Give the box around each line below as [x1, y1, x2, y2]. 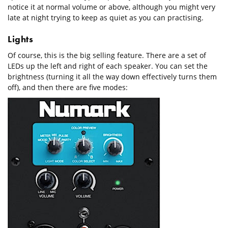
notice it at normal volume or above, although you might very [8, 2, 215, 12]
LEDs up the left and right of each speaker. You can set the [8, 61, 208, 71]
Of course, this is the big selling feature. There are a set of [8, 50, 206, 61]
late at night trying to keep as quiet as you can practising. [8, 13, 204, 23]
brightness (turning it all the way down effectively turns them [8, 72, 217, 82]
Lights [8, 33, 33, 45]
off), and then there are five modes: [8, 82, 128, 93]
